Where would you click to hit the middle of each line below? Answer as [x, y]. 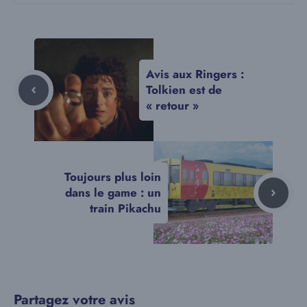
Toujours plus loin [113, 176]
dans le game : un [113, 192]
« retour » [172, 105]
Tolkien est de [184, 89]
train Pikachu [125, 208]
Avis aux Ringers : [195, 74]
